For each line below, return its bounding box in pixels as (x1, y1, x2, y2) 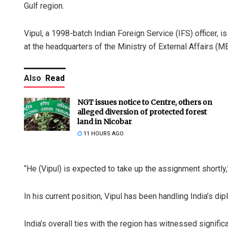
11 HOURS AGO (82, 130, 124, 137)
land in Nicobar (77, 117, 132, 127)
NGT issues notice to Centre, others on (77, 98, 212, 107)
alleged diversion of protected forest (77, 107, 207, 117)
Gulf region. (24, 1, 64, 11)
